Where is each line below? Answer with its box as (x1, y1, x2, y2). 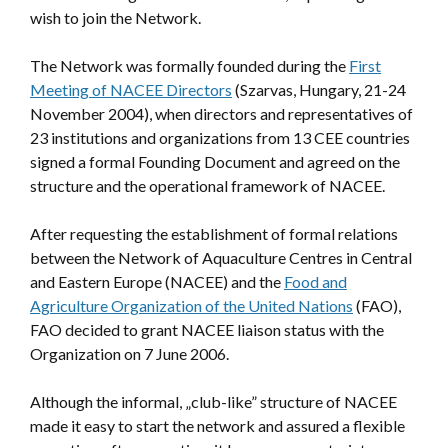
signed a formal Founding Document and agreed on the (30, 151, 400, 171)
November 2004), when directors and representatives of (30, 103, 413, 123)
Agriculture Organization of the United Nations (30, 295, 353, 315)
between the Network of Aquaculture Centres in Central (30, 247, 412, 267)
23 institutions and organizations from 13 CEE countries (30, 127, 410, 147)
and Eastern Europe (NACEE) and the (30, 271, 284, 291)
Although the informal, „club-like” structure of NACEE (30, 391, 397, 411)
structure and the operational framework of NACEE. (30, 175, 385, 195)
